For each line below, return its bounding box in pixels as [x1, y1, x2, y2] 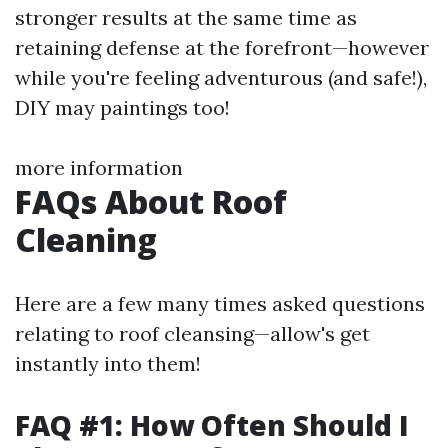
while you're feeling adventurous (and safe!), [15, 65, 427, 90]
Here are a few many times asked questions [15, 291, 425, 316]
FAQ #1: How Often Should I [15, 406, 409, 444]
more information [15, 155, 183, 180]
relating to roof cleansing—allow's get [15, 321, 370, 346]
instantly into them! [15, 351, 201, 376]
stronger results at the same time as [15, 5, 357, 30]
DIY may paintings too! [15, 95, 230, 120]
